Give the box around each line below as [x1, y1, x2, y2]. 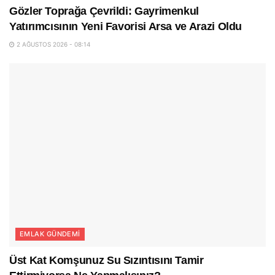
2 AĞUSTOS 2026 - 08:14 [15, 41, 90, 48]
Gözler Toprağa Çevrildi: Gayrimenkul [9, 5, 199, 18]
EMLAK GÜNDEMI [20, 229, 80, 238]
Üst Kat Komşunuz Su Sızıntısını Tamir [9, 254, 204, 266]
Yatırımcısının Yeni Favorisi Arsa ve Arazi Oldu [9, 20, 242, 33]
